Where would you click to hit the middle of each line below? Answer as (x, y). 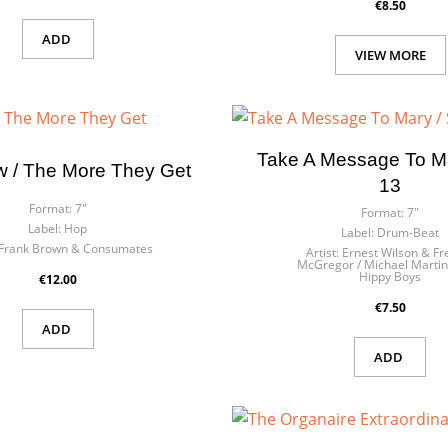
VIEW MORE (390, 54)
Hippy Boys (390, 276)
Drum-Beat (408, 232)
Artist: (322, 252)
